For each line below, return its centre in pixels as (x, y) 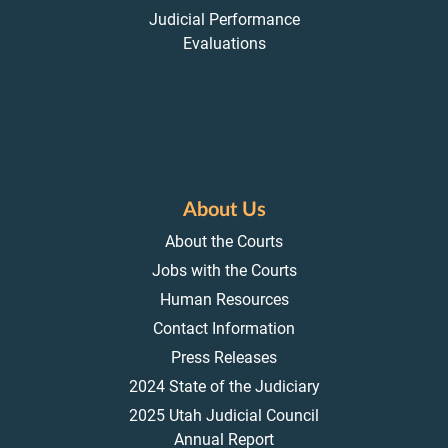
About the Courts (224, 242)
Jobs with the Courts (224, 271)
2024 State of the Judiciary (224, 387)
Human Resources (224, 300)
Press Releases (224, 358)
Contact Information (224, 329)
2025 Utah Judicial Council (224, 416)
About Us (224, 210)
